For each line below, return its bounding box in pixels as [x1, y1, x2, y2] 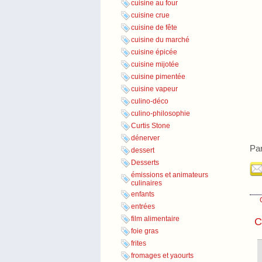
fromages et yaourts [131, 251, 194, 260]
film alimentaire [131, 215, 180, 223]
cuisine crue [131, 11, 170, 20]
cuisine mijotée [131, 60, 179, 69]
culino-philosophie [131, 109, 190, 118]
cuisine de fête [131, 23, 177, 32]
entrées [131, 202, 155, 211]
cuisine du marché [131, 36, 189, 44]
